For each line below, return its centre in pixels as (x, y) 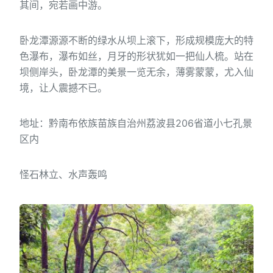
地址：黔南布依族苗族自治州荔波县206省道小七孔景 (136, 123)
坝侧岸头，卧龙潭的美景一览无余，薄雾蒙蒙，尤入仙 (136, 72)
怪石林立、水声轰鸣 (63, 175)
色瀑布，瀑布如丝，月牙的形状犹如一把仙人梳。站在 (136, 56)
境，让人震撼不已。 (63, 88)
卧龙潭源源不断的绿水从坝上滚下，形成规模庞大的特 (136, 41)
